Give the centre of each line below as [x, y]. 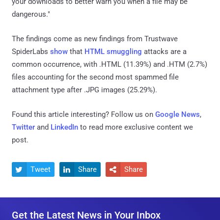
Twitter [23, 127]
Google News [178, 114]
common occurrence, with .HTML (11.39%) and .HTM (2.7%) [110, 64]
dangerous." [31, 14]
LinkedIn [64, 127]
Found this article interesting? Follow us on [83, 114]
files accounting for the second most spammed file [95, 77]
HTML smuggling [113, 51]
